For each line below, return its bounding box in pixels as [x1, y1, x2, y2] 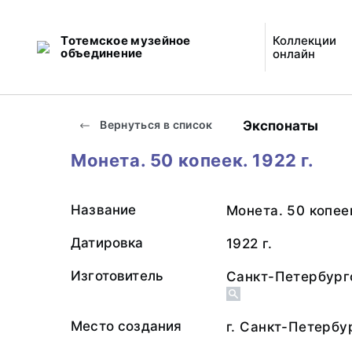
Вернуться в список [97, 118, 213, 131]
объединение [60, 46, 143, 60]
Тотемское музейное [60, 33, 191, 48]
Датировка [71, 235, 144, 251]
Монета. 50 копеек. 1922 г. [71, 150, 314, 170]
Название [71, 202, 137, 218]
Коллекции [272, 33, 336, 48]
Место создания [71, 318, 182, 335]
